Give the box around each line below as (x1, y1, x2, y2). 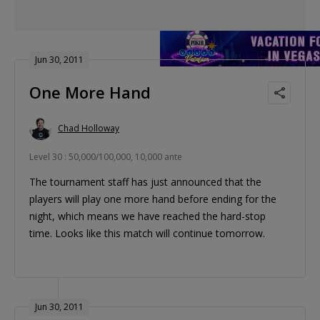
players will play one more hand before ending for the (29, 191, 276, 206)
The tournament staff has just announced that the (29, 174, 261, 189)
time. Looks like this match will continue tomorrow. (29, 226, 265, 240)
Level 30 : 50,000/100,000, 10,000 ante (29, 150, 182, 163)
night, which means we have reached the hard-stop (29, 209, 266, 223)
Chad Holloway (58, 122, 119, 135)
